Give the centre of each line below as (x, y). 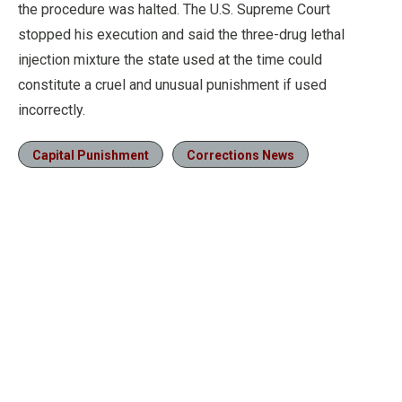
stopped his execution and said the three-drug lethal (181, 35)
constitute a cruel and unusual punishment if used (172, 85)
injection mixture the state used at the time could (170, 60)
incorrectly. (52, 110)
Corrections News (240, 155)
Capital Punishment (91, 155)
